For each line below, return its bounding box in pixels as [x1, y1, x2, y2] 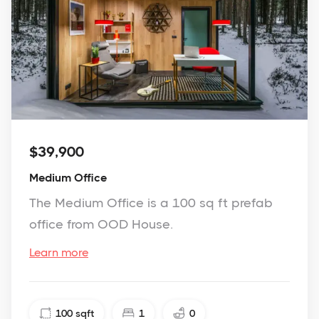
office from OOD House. [29, 217, 173, 232]
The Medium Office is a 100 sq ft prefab [29, 196, 273, 211]
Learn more [29, 246, 88, 260]
